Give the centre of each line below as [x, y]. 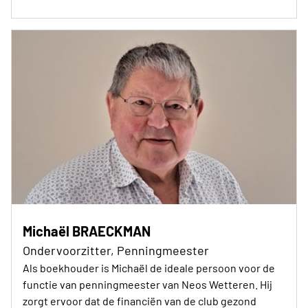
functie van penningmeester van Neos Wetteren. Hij [147, 284]
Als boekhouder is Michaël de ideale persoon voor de [149, 267]
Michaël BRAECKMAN [87, 231]
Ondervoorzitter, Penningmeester [116, 250]
